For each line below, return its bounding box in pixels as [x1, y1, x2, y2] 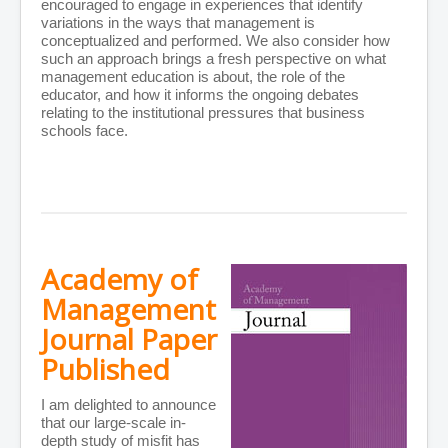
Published [41, 350, 170, 389]
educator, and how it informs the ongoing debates [41, 86, 359, 104]
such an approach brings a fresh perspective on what [41, 50, 386, 68]
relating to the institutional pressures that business [41, 104, 365, 122]
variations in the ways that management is [41, 14, 315, 32]
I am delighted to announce [41, 396, 216, 414]
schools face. [41, 122, 128, 140]
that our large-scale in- [41, 414, 186, 432]
